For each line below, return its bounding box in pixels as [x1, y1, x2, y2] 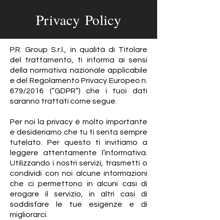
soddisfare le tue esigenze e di [10, 200, 147, 208]
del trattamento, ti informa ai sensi [10, 56, 147, 64]
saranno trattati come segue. [10, 97, 117, 105]
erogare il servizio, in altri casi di [10, 190, 147, 198]
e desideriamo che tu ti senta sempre [10, 128, 147, 136]
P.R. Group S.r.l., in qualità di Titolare [10, 46, 147, 54]
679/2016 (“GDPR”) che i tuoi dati [10, 87, 147, 95]
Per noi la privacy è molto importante [10, 118, 147, 126]
